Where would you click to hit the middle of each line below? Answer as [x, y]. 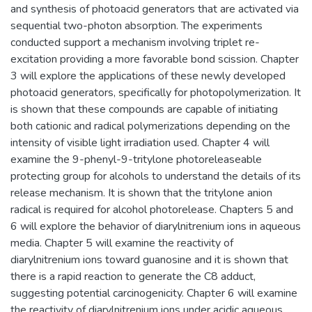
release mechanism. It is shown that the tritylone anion [141, 193]
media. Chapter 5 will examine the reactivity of [122, 243]
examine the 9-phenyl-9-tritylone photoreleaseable [136, 159]
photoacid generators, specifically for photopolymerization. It [156, 92]
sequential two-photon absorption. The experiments [136, 25]
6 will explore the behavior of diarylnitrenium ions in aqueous [156, 226]
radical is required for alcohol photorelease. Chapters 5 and [152, 209]
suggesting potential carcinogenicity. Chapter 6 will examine [154, 293]
